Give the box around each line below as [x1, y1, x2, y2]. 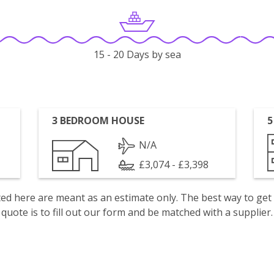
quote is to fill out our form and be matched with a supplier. [1, 206, 273, 219]
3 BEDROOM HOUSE [52, 114, 145, 127]
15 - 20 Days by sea [93, 48, 181, 62]
